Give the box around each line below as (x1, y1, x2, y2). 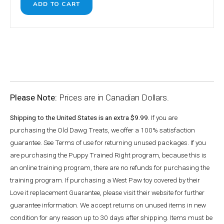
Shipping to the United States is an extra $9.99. (10, 113, 149, 121)
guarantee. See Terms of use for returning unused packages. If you (10, 138, 206, 146)
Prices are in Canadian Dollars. (59, 92, 169, 103)
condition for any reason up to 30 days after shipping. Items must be (10, 213, 212, 221)
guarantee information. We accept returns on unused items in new (10, 200, 206, 209)
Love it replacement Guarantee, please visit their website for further (10, 188, 204, 196)
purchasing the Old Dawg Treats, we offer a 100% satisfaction (10, 125, 195, 134)
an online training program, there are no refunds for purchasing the (10, 163, 209, 171)
